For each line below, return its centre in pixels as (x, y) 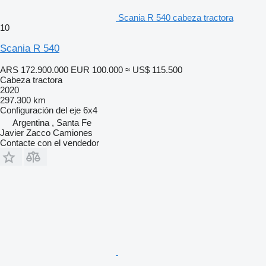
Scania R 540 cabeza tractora (176, 17)
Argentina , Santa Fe (52, 122)
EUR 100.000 (97, 69)
